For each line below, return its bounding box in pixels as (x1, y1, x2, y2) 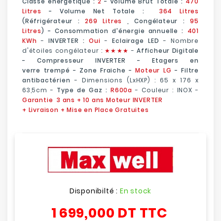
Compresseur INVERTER (37, 56, 126, 65)
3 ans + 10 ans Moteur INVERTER (55, 96, 163, 104)
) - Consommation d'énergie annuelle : (41, 27, 187, 35)
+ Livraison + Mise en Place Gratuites (22, 106, 149, 114)
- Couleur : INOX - (135, 86, 199, 94)
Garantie (22, 96, 55, 104)
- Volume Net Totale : (48, 7, 152, 15)
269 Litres (85, 17, 122, 25)
